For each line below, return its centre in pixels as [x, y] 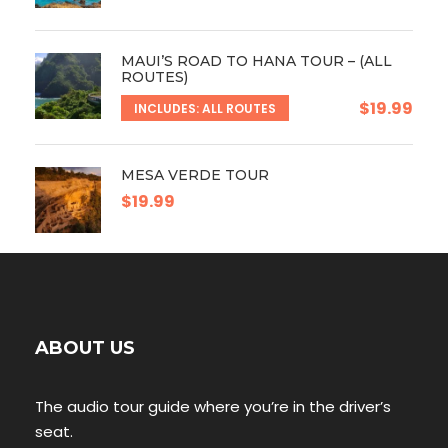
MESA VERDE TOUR [195, 174]
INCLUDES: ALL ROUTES [205, 108]
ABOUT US [85, 347]
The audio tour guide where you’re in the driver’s [213, 406]
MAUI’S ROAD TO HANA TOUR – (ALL [256, 60]
